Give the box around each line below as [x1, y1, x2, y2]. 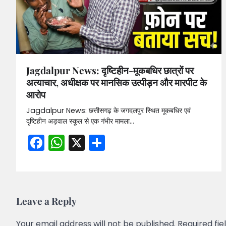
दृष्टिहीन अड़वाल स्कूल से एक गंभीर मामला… [26, 116, 134, 127]
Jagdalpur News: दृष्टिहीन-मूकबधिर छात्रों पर [26, 64, 194, 77]
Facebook [44, 131, 121, 154]
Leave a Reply [16, 194, 77, 208]
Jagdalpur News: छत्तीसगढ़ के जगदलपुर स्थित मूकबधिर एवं [26, 105, 191, 116]
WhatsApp [65, 131, 148, 154]
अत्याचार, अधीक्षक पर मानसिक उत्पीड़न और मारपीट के [26, 76, 207, 89]
